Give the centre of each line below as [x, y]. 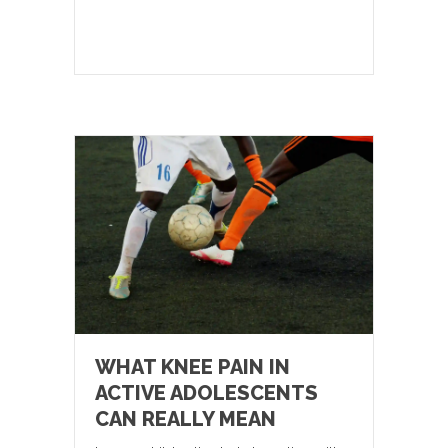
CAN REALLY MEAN [185, 419]
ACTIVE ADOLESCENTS [206, 393]
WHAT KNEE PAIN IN [192, 367]
